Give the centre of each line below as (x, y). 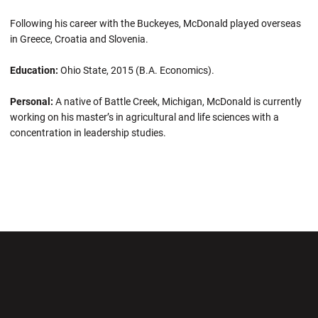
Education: (35, 70)
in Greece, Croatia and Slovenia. (79, 39)
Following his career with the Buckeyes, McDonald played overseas (155, 23)
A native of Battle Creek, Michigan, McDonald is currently (177, 102)
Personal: (32, 102)
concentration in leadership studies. (88, 133)
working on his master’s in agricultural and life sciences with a (144, 117)
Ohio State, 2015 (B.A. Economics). (137, 70)
